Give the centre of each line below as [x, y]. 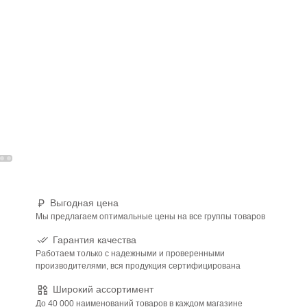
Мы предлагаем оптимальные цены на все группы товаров [150, 217]
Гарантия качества [95, 240]
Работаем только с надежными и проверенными [130, 254]
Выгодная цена [84, 203]
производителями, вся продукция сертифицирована [138, 266]
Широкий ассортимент [103, 290]
